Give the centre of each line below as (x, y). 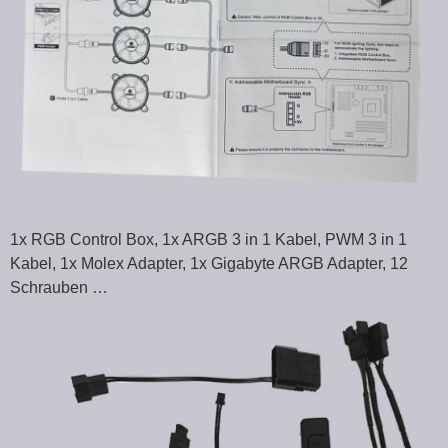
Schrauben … (59, 287)
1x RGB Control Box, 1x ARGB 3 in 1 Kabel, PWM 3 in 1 (208, 239)
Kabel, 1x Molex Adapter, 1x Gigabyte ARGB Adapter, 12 (209, 263)
